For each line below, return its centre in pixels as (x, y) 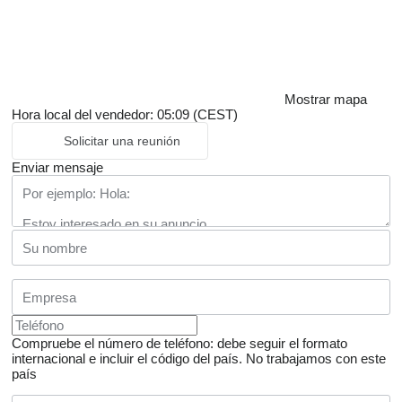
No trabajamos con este (316, 359)
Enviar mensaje (57, 168)
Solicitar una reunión (122, 141)
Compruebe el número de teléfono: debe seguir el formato (179, 344)
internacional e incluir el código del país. (127, 359)
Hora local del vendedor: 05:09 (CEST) (125, 115)
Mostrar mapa (326, 100)
